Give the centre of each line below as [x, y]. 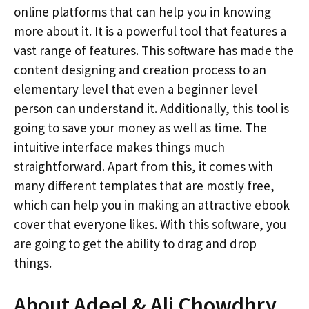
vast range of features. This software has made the [154, 50]
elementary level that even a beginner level [136, 89]
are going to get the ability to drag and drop [135, 243]
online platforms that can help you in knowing [142, 11]
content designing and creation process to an [140, 69]
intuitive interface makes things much [119, 147]
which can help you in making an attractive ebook [152, 205]
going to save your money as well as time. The [140, 127]
